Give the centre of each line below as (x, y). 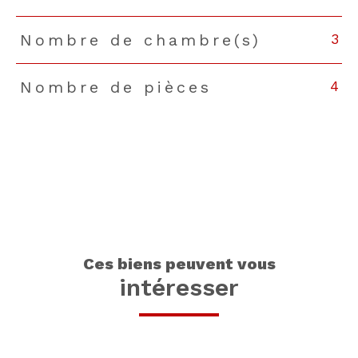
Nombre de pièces (115, 88)
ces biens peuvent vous (185, 263)
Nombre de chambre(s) (140, 40)
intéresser (179, 287)
